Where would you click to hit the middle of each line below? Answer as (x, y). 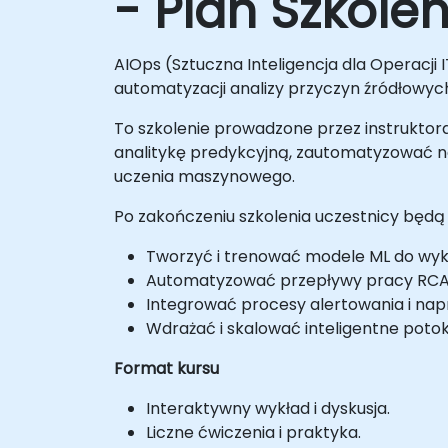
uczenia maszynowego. (204, 176)
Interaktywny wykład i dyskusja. (268, 408)
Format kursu (166, 368)
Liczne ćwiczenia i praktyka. (253, 432)
